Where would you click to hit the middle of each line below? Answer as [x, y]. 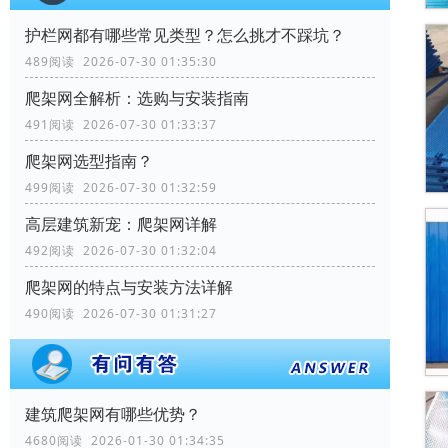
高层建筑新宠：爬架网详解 [121, 224]
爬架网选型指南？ [89, 161]
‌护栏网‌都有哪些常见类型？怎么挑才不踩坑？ [185, 35]
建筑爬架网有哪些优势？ [113, 414]
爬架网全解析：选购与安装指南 [137, 98]
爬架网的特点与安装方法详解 [129, 287]
